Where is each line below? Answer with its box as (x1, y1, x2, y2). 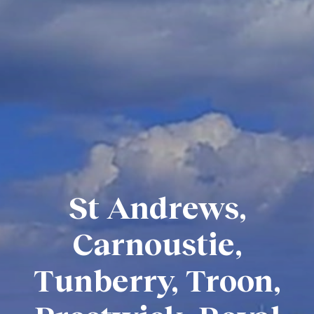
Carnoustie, (71, 222, 243, 262)
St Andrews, (67, 186, 247, 226)
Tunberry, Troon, (33, 259, 281, 299)
